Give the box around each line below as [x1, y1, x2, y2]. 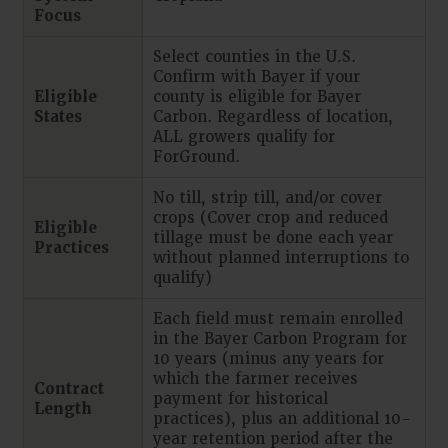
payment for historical [152, 389, 328, 409]
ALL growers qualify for [152, 127, 335, 147]
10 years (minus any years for [152, 349, 384, 369]
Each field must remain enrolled [152, 309, 403, 329]
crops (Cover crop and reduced [152, 208, 388, 228]
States [33, 107, 82, 127]
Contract [33, 379, 104, 399]
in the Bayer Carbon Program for [152, 329, 407, 349]
